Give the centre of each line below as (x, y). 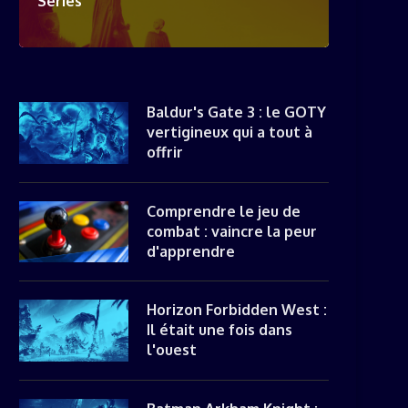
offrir (165, 152)
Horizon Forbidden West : (237, 310)
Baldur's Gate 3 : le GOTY (236, 112)
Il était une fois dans (219, 330)
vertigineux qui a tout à (229, 132)
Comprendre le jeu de (224, 211)
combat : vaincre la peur (232, 231)
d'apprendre (191, 251)
